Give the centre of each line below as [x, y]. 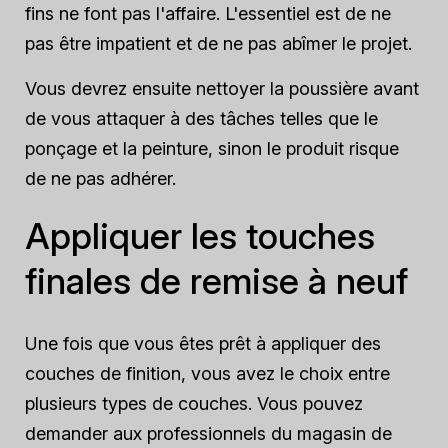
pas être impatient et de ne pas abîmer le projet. [218, 43]
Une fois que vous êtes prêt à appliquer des [203, 343]
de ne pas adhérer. [100, 178]
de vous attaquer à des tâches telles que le [201, 118]
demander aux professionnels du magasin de [208, 433]
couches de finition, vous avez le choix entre [207, 373]
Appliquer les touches [200, 236]
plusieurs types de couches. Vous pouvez [194, 403]
